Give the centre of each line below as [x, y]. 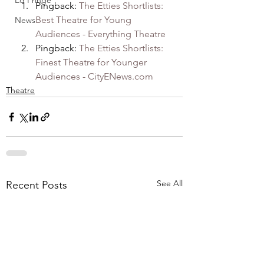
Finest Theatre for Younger [92, 62]
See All [170, 183]
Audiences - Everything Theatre [100, 34]
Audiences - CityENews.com [94, 76]
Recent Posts [37, 185]
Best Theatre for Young [85, 20]
